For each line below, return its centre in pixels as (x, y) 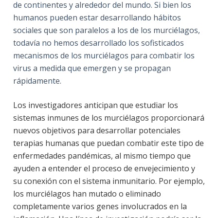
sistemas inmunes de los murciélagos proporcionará (109, 118)
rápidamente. (37, 81)
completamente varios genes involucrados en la (100, 207)
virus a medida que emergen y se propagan (92, 68)
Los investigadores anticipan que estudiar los (95, 105)
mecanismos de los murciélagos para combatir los (104, 56)
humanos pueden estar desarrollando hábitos (97, 18)
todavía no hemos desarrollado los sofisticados (98, 43)
